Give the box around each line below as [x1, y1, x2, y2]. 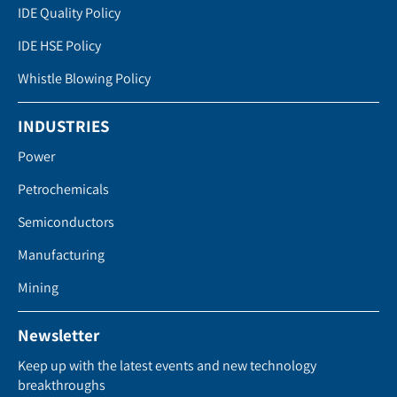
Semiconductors [18, 213, 114, 232]
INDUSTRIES [18, 115, 109, 137]
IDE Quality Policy [18, 4, 121, 23]
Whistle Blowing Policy [18, 69, 151, 89]
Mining [18, 278, 58, 298]
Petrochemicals [18, 180, 109, 199]
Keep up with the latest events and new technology [18, 356, 316, 376]
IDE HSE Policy [18, 36, 101, 56]
